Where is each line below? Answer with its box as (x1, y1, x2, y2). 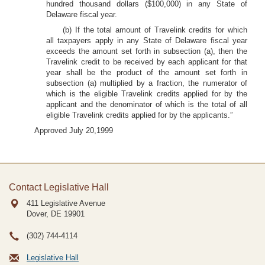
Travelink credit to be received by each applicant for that (46, 57, 247, 66)
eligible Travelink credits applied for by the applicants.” (46, 111, 232, 119)
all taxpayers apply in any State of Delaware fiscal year (46, 36, 247, 45)
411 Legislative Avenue (27, 199, 105, 208)
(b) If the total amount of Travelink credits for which (63, 25, 247, 34)
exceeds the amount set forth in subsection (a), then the (46, 47, 247, 56)
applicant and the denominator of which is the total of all (46, 100, 247, 109)
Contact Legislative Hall (9, 182, 109, 192)
